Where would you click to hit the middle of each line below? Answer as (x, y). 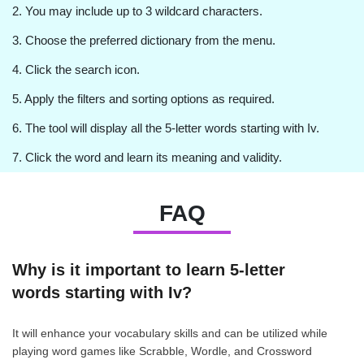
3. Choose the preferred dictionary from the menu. (144, 40)
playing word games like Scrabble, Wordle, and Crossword (162, 351)
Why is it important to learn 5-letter (149, 269)
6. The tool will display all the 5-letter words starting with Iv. (166, 128)
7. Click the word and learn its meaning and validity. (147, 157)
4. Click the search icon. (76, 69)
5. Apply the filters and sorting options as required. (143, 98)
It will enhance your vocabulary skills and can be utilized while (170, 333)
